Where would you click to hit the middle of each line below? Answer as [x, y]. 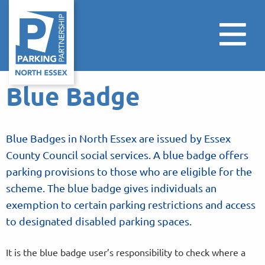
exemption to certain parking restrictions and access [131, 204]
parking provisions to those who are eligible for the [129, 171]
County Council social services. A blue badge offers [127, 155]
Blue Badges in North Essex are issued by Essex [118, 138]
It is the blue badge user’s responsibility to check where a [126, 252]
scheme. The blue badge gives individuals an [111, 188]
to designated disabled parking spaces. [99, 221]
